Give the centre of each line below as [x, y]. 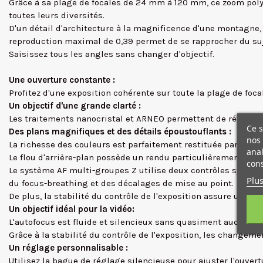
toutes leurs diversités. [57, 15]
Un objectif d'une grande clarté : [75, 106]
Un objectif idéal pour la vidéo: [72, 209]
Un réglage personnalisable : [68, 248]
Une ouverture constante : [62, 80]
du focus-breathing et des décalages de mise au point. [121, 183]
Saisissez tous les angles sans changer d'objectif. [112, 54]
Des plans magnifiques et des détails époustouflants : [120, 131]
